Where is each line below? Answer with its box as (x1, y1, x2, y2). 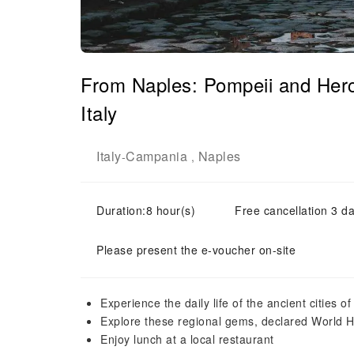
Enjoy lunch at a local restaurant (100, 331, 274, 347)
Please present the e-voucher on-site (96, 242, 296, 258)
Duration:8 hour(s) (96, 202, 195, 218)
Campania (126, 147, 187, 165)
